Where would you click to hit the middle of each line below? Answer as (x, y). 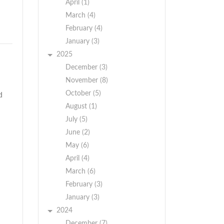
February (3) (84, 184)
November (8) (87, 80)
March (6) (80, 171)
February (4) (84, 28)
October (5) (83, 93)
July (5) (76, 119)
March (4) (80, 15)
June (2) (78, 132)
